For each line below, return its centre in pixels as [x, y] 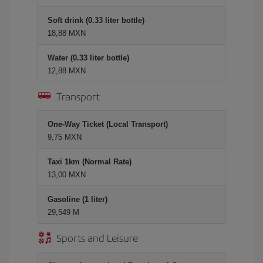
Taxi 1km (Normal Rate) [90, 162]
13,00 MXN [67, 175]
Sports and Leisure [97, 237]
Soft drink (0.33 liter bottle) [96, 20]
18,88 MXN [67, 33]
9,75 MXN [65, 137]
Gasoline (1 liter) [77, 199]
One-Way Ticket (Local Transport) [108, 124]
